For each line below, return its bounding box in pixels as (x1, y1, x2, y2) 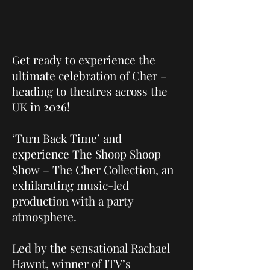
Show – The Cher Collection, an (12, 162, 174, 177)
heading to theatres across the (12, 83, 168, 99)
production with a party (12, 193, 134, 209)
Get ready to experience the (12, 52, 155, 67)
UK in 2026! (12, 99, 70, 115)
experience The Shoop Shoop (12, 146, 161, 162)
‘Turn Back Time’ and (12, 130, 122, 146)
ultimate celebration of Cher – (12, 67, 167, 83)
